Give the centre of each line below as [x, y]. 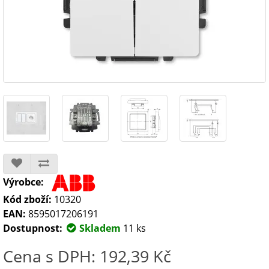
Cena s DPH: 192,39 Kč [87, 256]
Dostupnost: [33, 228]
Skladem [99, 228]
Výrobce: [23, 182]
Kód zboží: [27, 199]
